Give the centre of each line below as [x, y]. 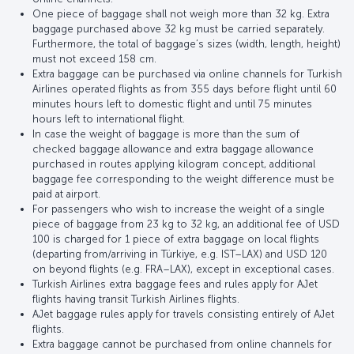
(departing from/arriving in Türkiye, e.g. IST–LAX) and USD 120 [180, 254]
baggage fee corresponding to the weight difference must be [183, 179]
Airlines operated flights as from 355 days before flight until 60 [185, 88]
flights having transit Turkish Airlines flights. [136, 299]
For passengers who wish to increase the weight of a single [179, 209]
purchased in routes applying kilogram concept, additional [174, 164]
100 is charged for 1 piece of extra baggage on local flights [176, 239]
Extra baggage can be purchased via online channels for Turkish [187, 73]
